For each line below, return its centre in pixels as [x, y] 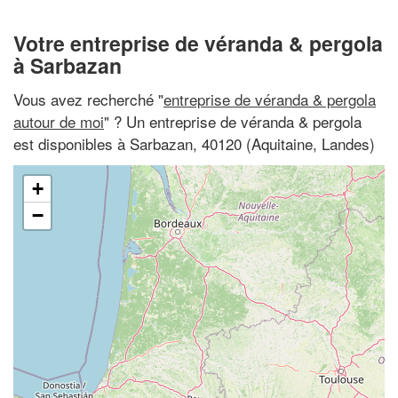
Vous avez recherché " [88, 99]
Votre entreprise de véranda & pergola [198, 43]
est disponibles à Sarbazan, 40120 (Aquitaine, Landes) [194, 143]
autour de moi [59, 121]
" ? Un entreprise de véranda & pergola [233, 121]
